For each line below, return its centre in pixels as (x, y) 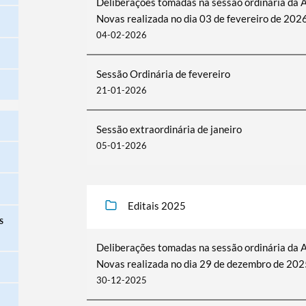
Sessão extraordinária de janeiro (169, 129)
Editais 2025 (156, 206)
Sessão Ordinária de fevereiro (163, 74)
